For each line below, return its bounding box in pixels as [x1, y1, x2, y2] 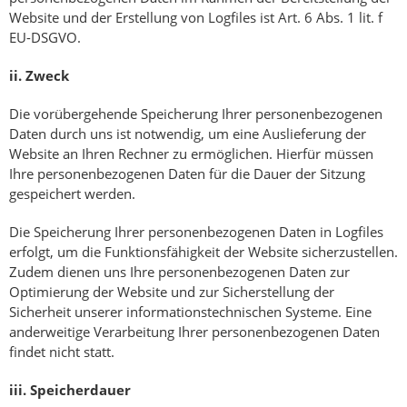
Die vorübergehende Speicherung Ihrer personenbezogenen [9, 104, 382, 124]
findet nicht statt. [9, 342, 114, 362]
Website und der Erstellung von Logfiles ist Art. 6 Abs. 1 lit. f [9, 8, 382, 27]
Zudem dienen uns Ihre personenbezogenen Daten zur [9, 263, 350, 282]
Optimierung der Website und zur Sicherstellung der [9, 283, 334, 302]
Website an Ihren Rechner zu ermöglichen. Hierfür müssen [9, 144, 373, 164]
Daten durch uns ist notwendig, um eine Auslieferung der [9, 124, 366, 144]
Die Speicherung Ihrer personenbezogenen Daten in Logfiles [9, 223, 383, 242]
